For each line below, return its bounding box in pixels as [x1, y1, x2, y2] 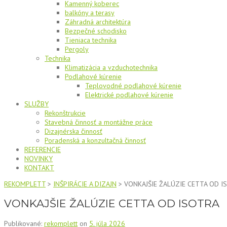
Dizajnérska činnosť [45, 127, 102, 136]
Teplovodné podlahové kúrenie [85, 81, 181, 90]
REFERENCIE [24, 145, 61, 154]
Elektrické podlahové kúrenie [85, 90, 173, 99]
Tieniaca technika [65, 35, 117, 45]
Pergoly [65, 45, 89, 54]
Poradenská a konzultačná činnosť [45, 136, 146, 145]
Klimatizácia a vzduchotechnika [65, 63, 158, 72]
